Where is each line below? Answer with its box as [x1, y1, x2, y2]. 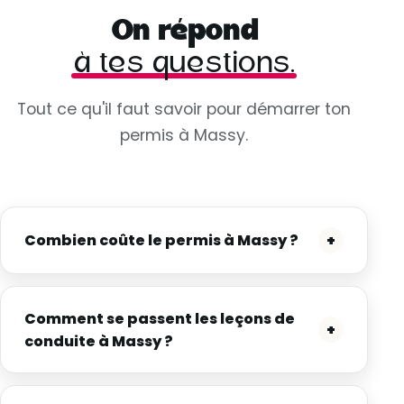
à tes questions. [72, 47, 296, 81]
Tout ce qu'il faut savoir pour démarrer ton [17, 97, 351, 120]
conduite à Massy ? [23, 330, 173, 352]
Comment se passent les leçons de [23, 308, 295, 329]
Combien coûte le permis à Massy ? [23, 230, 298, 252]
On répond [110, 15, 258, 49]
